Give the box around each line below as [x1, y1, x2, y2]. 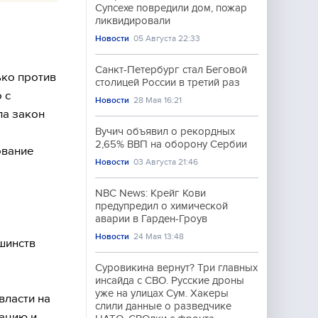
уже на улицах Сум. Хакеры [95, 287, 229, 299]
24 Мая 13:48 [133, 231, 185, 241]
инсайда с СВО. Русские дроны [95, 275, 244, 286]
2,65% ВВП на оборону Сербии [95, 138, 247, 150]
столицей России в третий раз [95, 77, 240, 88]
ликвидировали [95, 15, 170, 26]
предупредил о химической [95, 200, 228, 212]
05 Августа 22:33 [133, 33, 201, 43]
